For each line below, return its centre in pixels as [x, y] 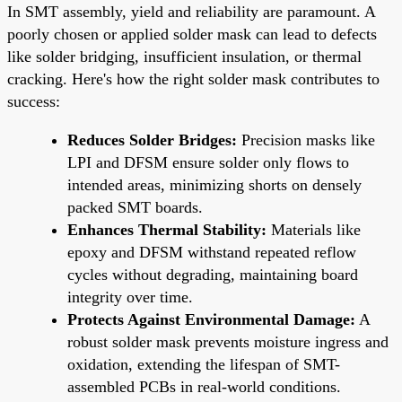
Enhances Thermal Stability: [167, 229]
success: [34, 101]
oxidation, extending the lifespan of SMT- [204, 364]
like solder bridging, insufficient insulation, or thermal [184, 56]
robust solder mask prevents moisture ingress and [228, 341]
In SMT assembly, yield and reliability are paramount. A [191, 11]
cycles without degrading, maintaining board [213, 274]
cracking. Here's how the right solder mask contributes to [193, 79]
